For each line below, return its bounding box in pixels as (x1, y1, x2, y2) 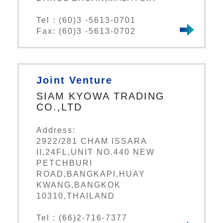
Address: (36, 126, 76, 135)
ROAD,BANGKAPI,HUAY (36, 170, 145, 179)
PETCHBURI (36, 159, 93, 168)
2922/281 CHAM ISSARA (36, 137, 147, 146)
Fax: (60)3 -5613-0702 (36, 27, 136, 36)
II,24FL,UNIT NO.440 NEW (36, 148, 155, 157)
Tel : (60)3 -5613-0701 (36, 16, 136, 25)
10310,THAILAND (36, 192, 115, 201)
